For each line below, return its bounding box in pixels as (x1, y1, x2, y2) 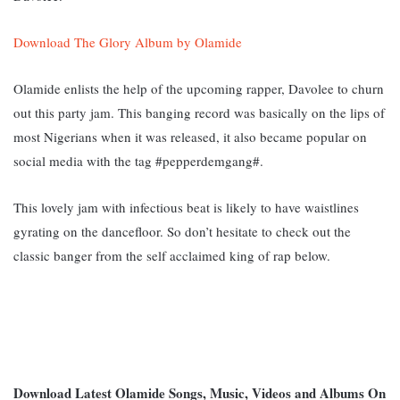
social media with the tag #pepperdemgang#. (13, 151, 263, 170)
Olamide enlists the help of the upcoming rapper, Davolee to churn (13, 79, 384, 97)
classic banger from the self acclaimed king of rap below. (13, 246, 330, 264)
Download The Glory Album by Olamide (13, 32, 242, 51)
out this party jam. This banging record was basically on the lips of (13, 103, 385, 121)
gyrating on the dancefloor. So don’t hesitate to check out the (13, 221, 351, 240)
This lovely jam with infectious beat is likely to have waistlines (13, 197, 359, 216)
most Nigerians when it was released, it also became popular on (13, 127, 367, 146)
